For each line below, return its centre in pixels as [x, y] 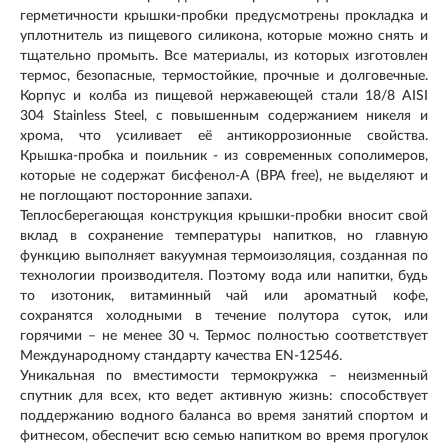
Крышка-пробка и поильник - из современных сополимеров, [224, 155]
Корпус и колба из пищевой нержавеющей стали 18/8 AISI [224, 95]
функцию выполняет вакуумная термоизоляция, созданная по [224, 255]
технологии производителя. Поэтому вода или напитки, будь [224, 275]
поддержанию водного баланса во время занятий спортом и [224, 415]
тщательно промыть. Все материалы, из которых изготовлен [224, 55]
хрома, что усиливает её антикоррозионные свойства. [224, 135]
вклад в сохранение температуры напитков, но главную [224, 235]
